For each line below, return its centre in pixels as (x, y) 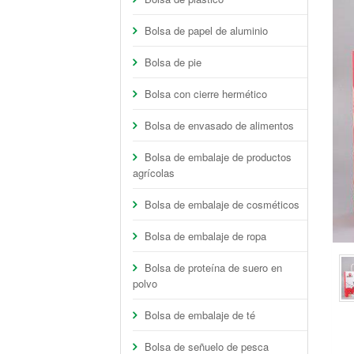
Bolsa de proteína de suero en (213, 267)
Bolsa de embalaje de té (200, 315)
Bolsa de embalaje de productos (218, 157)
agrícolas (154, 173)
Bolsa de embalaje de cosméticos (222, 204)
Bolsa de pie (173, 62)
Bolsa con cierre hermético (206, 94)
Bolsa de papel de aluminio (206, 30)
